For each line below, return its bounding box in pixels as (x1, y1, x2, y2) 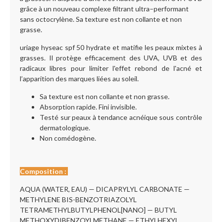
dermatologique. (40, 123, 90, 132)
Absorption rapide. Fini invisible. (40, 103, 137, 111)
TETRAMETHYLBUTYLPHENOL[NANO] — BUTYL (20, 206, 177, 214)
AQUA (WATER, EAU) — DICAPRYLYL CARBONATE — (20, 185, 190, 193)
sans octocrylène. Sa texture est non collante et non (20, 15, 182, 23)
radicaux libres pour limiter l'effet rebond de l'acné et (20, 64, 202, 72)
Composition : (20, 167, 68, 175)
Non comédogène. (40, 134, 96, 142)
